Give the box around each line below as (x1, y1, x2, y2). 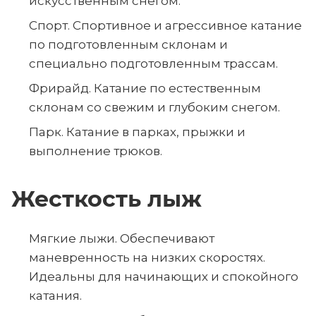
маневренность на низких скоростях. (29, 250, 265, 265)
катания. (29, 288, 82, 303)
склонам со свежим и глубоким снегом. (29, 100, 280, 114)
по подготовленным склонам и (29, 37, 228, 51)
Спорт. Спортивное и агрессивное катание (29, 18, 302, 32)
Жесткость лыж (11, 185, 202, 212)
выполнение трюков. (29, 144, 162, 158)
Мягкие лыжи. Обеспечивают (29, 231, 214, 245)
